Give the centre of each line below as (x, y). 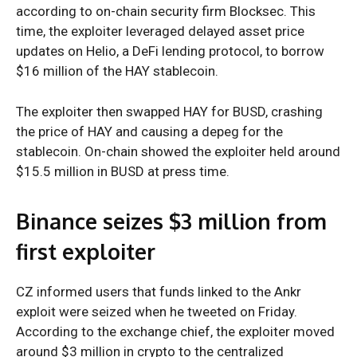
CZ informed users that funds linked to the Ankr (159, 292)
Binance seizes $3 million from (171, 221)
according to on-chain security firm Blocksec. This (166, 12)
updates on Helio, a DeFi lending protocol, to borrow (170, 51)
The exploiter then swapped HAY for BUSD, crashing (169, 112)
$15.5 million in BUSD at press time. (124, 172)
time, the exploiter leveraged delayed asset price (160, 31)
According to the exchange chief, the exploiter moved (175, 332)
